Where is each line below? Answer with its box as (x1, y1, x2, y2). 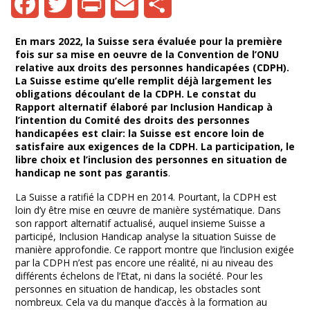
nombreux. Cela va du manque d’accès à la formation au (15, 295, 267, 309)
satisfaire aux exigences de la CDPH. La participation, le (15, 139, 295, 153)
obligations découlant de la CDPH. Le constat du (15, 86, 256, 100)
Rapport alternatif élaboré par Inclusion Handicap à (15, 100, 273, 113)
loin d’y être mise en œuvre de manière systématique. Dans (15, 203, 281, 217)
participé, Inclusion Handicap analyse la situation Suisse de (15, 229, 276, 243)
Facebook (25, 24, 69, 38)
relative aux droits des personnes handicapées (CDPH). (15, 60, 289, 74)
